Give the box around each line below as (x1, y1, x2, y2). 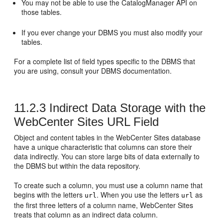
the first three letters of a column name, (14, 200, 140, 210)
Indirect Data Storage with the (46, 101, 206, 114)
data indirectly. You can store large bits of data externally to (14, 151, 200, 161)
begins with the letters (14, 190, 85, 200)
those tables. (21, 7, 62, 17)
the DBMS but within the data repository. (14, 161, 141, 171)
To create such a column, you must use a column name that (14, 180, 203, 190)
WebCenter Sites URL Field (14, 115, 159, 128)
